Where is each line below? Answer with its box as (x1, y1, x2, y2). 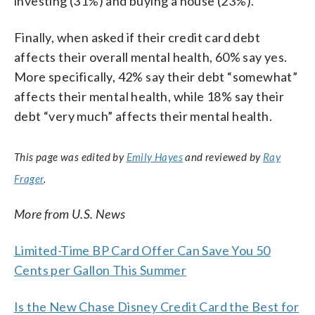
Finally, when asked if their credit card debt (14, 29, 260, 45)
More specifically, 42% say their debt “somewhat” (14, 68, 298, 84)
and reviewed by (183, 150, 263, 163)
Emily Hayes (126, 150, 184, 163)
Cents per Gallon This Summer (14, 262, 187, 278)
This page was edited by (14, 150, 127, 163)
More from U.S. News (14, 205, 126, 221)
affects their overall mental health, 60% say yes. (14, 49, 288, 65)
